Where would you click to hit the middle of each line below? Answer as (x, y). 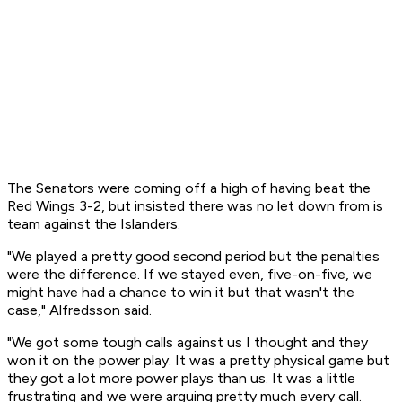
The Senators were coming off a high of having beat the (189, 188)
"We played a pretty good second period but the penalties (193, 257)
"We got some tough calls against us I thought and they (188, 343)
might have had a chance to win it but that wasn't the (181, 293)
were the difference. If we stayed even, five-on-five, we (190, 275)
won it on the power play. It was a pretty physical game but (198, 361)
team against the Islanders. (94, 224)
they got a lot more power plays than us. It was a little (181, 379)
